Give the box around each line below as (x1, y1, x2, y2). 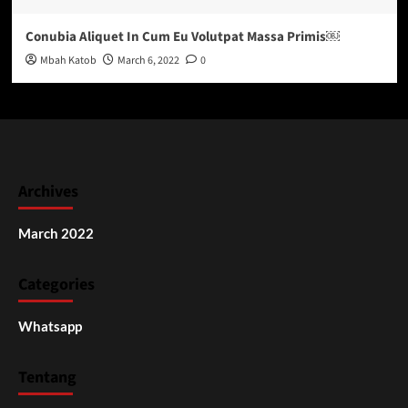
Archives (18, 179, 78, 203)
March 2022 (18, 224, 94, 241)
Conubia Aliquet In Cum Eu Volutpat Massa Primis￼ (25, 26, 340, 46)
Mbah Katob (39, 52, 97, 68)
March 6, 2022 (117, 52, 179, 68)
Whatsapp (18, 317, 82, 334)
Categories (18, 272, 95, 296)
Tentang (18, 365, 76, 389)
